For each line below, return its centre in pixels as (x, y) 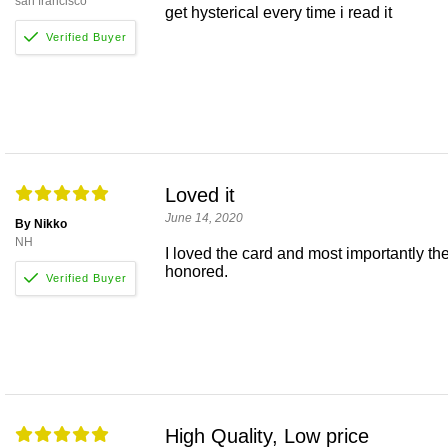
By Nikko (41, 224)
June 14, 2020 (204, 218)
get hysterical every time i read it (278, 13)
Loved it (200, 195)
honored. (196, 272)
